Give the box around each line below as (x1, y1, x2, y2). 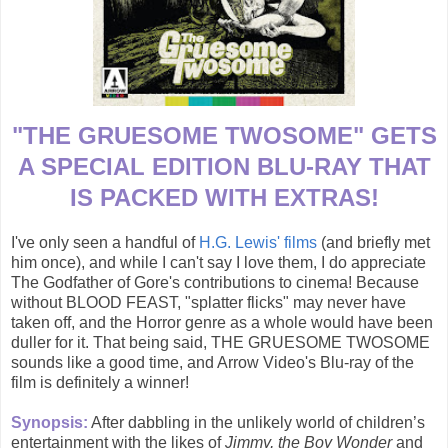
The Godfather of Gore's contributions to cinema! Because (11, 274, 419, 292)
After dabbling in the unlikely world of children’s (88, 414, 425, 432)
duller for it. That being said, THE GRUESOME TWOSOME (11, 334, 430, 352)
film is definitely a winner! (11, 374, 189, 392)
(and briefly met (317, 234, 430, 252)
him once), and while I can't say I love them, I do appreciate (11, 254, 426, 272)
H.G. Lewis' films (199, 234, 317, 252)
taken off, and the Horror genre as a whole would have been (11, 314, 433, 332)
